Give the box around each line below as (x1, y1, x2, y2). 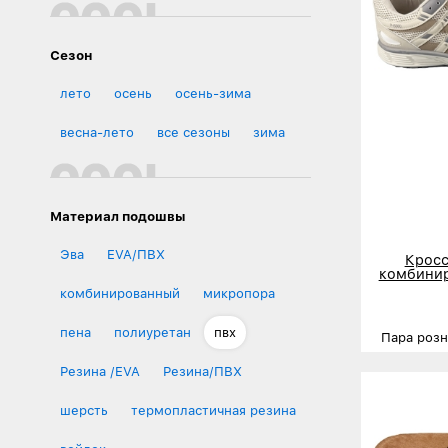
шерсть (60, 402, 108, 418)
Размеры (381, 355, 438, 371)
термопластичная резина (131, 402, 296, 418)
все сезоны (157, 124, 230, 140)
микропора (203, 285, 275, 301)
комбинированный (60, 285, 180, 301)
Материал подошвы (50, 208, 186, 224)
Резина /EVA (60, 363, 140, 379)
